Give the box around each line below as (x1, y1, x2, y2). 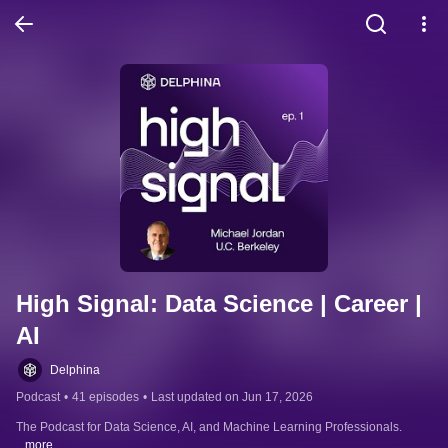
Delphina (50, 363, 100, 377)
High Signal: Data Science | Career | (16, 290, 422, 317)
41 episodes (72, 390, 139, 404)
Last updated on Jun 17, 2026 (151, 390, 313, 404)
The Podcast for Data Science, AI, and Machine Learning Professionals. (16, 420, 402, 434)
